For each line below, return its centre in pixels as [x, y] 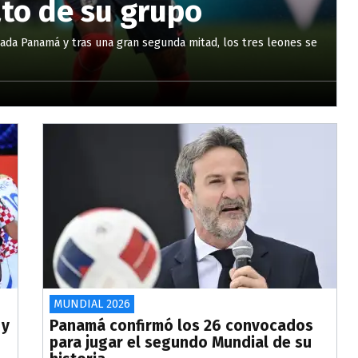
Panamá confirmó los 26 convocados [182, 326]
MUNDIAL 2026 [92, 304]
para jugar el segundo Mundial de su [181, 343]
